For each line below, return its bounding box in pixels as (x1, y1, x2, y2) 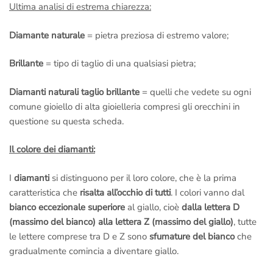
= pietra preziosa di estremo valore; (85, 29, 229, 41)
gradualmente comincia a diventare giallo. (9, 244, 179, 257)
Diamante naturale (9, 29, 85, 41)
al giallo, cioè (125, 200, 182, 213)
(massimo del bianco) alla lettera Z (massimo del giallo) (9, 215, 233, 228)
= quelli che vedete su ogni (140, 85, 251, 98)
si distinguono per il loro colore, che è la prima (49, 171, 236, 184)
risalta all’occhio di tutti (80, 186, 171, 199)
